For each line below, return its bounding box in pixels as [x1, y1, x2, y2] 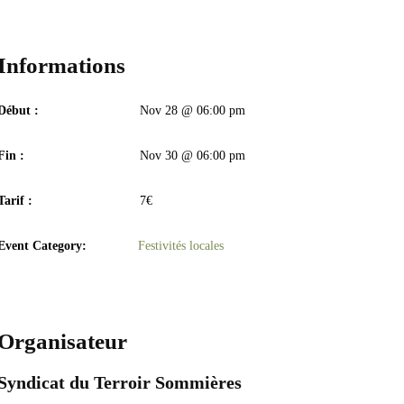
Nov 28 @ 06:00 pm [139, 104, 245, 117]
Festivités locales [138, 239, 225, 252]
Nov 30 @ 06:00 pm [139, 149, 245, 162]
